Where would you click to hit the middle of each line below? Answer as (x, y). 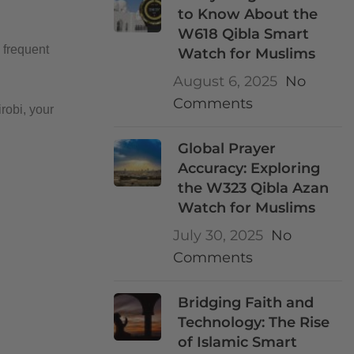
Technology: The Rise (254, 322)
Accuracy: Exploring (249, 168)
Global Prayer (227, 149)
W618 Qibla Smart (244, 34)
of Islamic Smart (238, 342)
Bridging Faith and (246, 303)
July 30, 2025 (218, 235)
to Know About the (248, 14)
